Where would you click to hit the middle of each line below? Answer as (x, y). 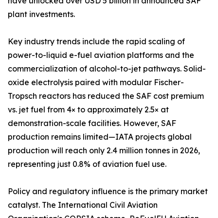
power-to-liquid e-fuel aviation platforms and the (101, 55)
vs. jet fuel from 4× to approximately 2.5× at (88, 110)
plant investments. (41, 14)
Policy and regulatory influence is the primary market (108, 191)
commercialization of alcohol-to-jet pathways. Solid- (107, 69)
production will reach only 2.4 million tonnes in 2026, (104, 151)
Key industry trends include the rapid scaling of (96, 42)
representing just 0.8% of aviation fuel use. (87, 164)
